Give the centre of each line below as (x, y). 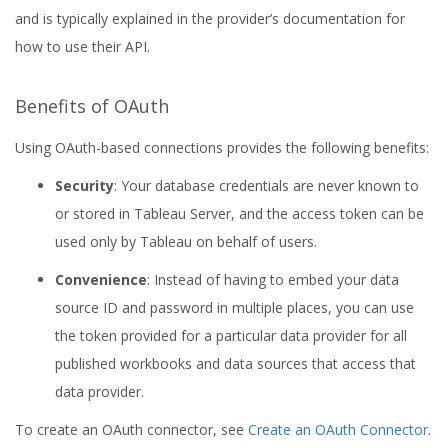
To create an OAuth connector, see (131, 429)
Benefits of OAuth (92, 106)
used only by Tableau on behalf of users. (186, 241)
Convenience (101, 279)
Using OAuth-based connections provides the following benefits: (222, 147)
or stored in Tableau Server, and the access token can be (239, 213)
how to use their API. (82, 46)
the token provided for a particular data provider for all (231, 335)
